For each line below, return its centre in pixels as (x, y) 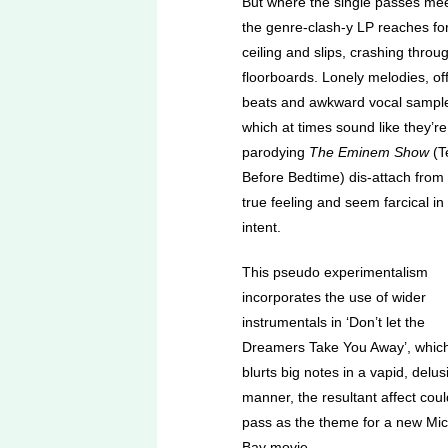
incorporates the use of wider (334, 297)
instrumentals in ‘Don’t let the (333, 322)
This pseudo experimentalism (335, 272)
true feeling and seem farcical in (343, 202)
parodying (275, 152)
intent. (261, 227)
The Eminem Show (369, 152)
